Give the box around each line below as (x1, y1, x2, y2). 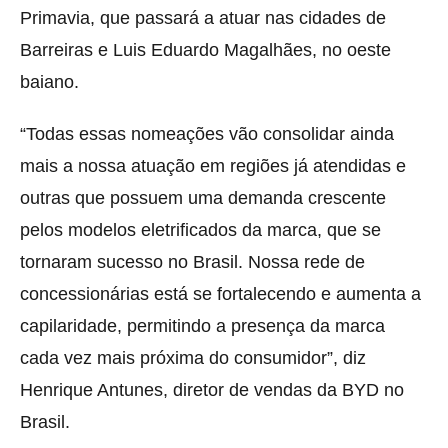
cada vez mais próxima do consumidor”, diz (20, 347, 366, 368)
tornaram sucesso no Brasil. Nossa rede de (20, 251, 365, 272)
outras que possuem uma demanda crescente (20, 187, 386, 208)
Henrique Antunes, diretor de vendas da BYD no (20, 379, 404, 400)
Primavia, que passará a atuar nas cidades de (20, 7, 386, 28)
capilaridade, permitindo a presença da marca (20, 315, 385, 336)
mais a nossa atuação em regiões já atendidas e (20, 155, 406, 176)
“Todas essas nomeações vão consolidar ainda (20, 123, 394, 144)
